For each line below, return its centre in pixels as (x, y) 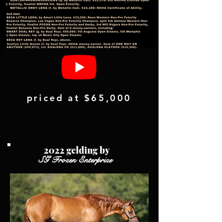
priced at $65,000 (79, 98)
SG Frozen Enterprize (77, 160)
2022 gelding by (77, 150)
